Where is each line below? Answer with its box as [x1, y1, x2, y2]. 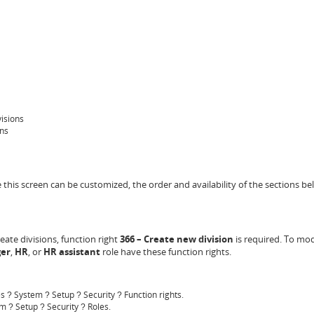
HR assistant [43, 245, 102, 258]
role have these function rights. [102, 245, 231, 258]
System [13, 288, 45, 301]
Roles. [87, 300, 111, 313]
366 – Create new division [119, 232, 233, 245]
